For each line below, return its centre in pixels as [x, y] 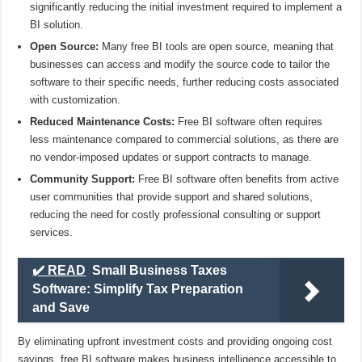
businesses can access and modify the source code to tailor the [180, 64]
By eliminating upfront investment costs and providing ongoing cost [175, 341]
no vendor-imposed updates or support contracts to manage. [171, 157]
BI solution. [57, 24]
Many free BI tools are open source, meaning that [217, 46]
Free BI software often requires [249, 121]
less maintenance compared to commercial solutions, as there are [185, 139]
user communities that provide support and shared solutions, [172, 196]
